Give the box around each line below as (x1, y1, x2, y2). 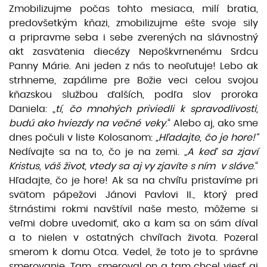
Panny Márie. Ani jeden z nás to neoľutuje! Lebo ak (9, 61, 258, 71)
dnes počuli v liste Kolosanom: (9, 133, 156, 142)
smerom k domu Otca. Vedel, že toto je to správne (9, 247, 258, 257)
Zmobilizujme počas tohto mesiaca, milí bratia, (9, 4, 258, 14)
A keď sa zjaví (187, 147, 258, 157)
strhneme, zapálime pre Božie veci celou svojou (9, 76, 258, 85)
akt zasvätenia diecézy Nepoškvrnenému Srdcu (9, 47, 258, 57)
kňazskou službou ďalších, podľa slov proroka (9, 90, 258, 100)
